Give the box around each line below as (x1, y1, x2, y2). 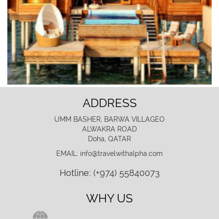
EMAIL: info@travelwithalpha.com (56, 150, 163, 158)
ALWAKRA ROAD (82, 125, 137, 133)
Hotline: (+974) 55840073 (59, 168, 160, 178)
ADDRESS (82, 96, 137, 110)
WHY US (86, 191, 133, 206)
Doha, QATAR (88, 135, 131, 143)
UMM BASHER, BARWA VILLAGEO (54, 115, 165, 124)
